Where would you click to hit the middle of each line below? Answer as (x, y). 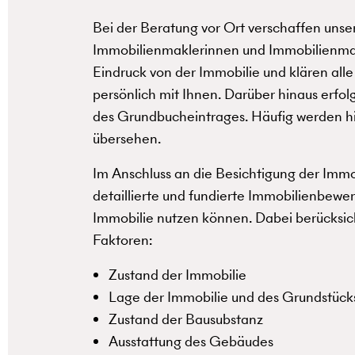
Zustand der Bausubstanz (186, 319)
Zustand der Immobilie (177, 275)
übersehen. (127, 139)
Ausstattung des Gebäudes (191, 342)
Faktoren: (122, 240)
